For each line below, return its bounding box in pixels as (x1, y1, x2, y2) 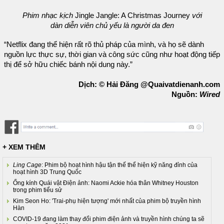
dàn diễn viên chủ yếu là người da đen (50, 21, 174, 29)
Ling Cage (13, 161, 41, 169)
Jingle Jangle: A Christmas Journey (74, 11, 192, 19)
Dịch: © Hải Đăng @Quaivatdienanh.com (78, 80, 220, 88)
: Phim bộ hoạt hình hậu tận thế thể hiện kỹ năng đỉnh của (41, 161, 197, 169)
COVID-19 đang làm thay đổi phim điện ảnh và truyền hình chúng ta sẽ (13, 215, 204, 223)
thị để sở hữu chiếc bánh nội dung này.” (4, 60, 132, 68)
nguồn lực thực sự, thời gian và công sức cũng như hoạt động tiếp (4, 50, 220, 58)
